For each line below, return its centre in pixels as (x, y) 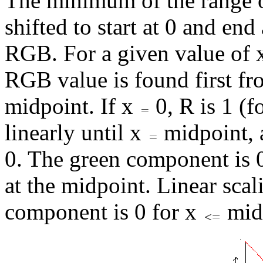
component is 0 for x (104, 211)
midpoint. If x (72, 106)
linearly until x (76, 132)
